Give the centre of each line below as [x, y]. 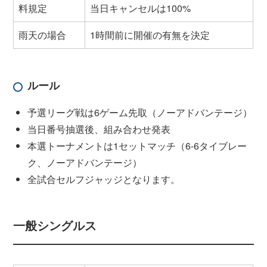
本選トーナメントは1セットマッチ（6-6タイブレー [137, 146]
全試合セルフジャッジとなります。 [104, 179]
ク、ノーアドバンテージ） [85, 163]
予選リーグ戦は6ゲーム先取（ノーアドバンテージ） [140, 113]
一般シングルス [55, 225]
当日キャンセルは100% [141, 8]
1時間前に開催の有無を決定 [150, 35]
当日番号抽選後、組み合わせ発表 [99, 129]
